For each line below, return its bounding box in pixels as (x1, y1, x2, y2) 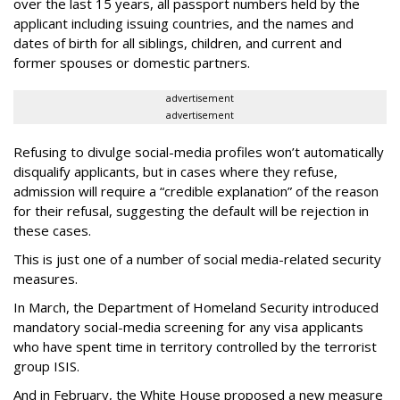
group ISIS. (13, 357, 79, 375)
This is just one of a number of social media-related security (13, 250, 381, 268)
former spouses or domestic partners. (13, 54, 250, 71)
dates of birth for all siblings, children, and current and (13, 34, 342, 52)
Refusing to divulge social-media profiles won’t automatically (13, 143, 384, 161)
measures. (13, 270, 78, 287)
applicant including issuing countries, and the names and (13, 14, 354, 32)
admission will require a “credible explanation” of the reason (13, 182, 379, 200)
